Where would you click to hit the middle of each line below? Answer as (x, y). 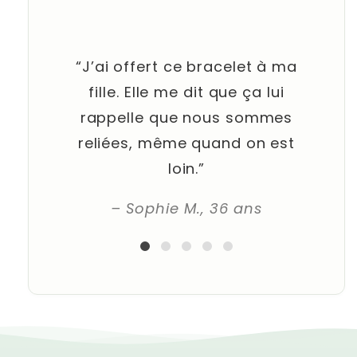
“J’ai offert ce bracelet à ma (186, 67)
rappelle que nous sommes (186, 118)
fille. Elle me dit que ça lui (186, 92)
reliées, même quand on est (186, 143)
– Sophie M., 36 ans (186, 209)
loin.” (186, 169)
